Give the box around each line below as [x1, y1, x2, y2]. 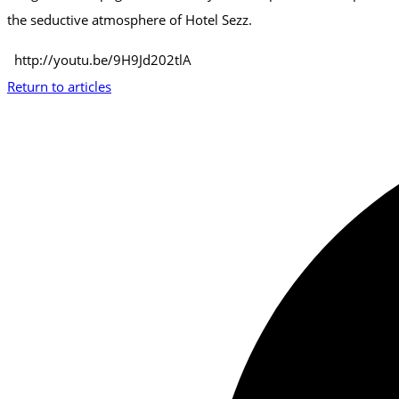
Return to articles [7, 77, 111, 95]
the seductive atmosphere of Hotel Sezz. [7, 10, 252, 28]
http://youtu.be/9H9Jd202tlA [7, 50, 191, 69]
